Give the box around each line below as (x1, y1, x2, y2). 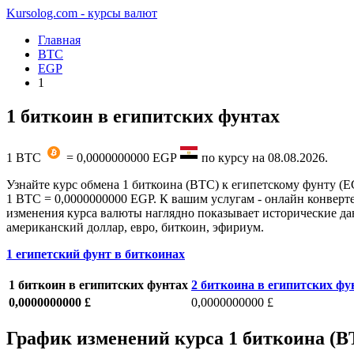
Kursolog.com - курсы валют (6, 6, 157, 20)
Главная (38, 33, 81, 47)
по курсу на (198, 150, 268, 164)
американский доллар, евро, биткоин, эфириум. (6, 220, 264, 234)
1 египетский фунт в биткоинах (6, 247, 185, 261)
